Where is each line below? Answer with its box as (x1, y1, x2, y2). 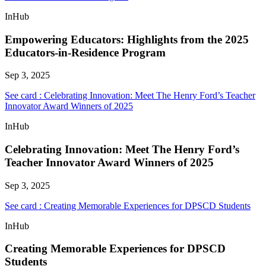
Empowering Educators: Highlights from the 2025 (5, 33, 249, 46)
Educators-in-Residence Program (5, 46, 166, 59)
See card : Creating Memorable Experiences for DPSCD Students (5, 200, 251, 211)
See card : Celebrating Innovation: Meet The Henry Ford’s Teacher (5, 90, 255, 101)
